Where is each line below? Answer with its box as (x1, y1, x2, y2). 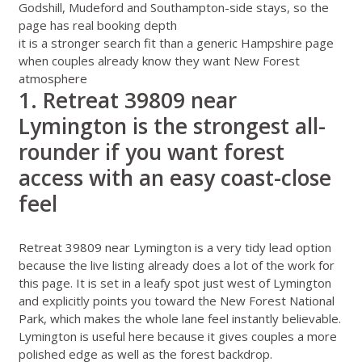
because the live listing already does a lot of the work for (18, 256, 335, 273)
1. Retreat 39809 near (18, 86, 237, 116)
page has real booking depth (18, 17, 177, 34)
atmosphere (18, 70, 87, 87)
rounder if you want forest (18, 137, 284, 167)
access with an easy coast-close (18, 163, 331, 193)
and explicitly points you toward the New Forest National (18, 292, 335, 309)
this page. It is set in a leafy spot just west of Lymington (18, 274, 331, 291)
